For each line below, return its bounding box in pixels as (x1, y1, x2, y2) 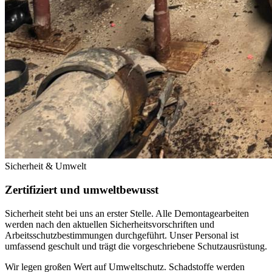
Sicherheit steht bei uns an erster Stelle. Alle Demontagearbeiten (5, 208, 249, 219)
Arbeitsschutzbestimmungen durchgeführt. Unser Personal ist (5, 229, 239, 240)
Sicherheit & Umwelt (5, 161, 86, 172)
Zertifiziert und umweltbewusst (5, 183, 158, 196)
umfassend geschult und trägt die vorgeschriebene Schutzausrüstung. (5, 240, 267, 251)
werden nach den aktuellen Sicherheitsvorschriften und (5, 219, 214, 229)
